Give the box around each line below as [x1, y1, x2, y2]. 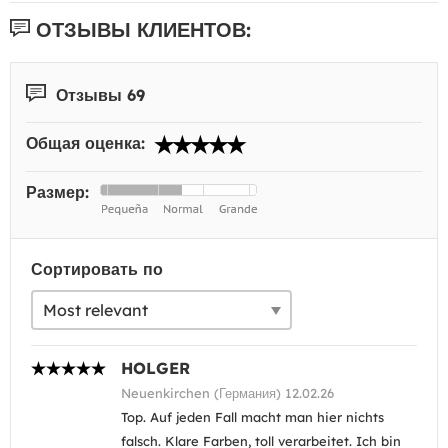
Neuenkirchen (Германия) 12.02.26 [121, 385, 334, 402]
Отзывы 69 [51, 84, 145, 105]
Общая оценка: [26, 133, 150, 154]
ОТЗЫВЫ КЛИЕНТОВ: [30, 16, 251, 42]
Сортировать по [31, 259, 163, 280]
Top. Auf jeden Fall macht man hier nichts [121, 409, 384, 426]
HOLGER [121, 358, 190, 379]
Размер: [26, 182, 94, 203]
